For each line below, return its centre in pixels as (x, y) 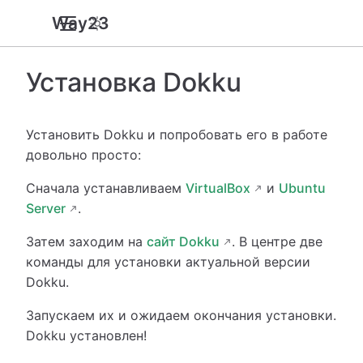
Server (46, 208)
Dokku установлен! (86, 335)
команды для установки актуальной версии (168, 261)
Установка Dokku (134, 82)
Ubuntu (302, 188)
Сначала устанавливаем (106, 188)
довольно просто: (83, 154)
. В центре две (277, 241)
